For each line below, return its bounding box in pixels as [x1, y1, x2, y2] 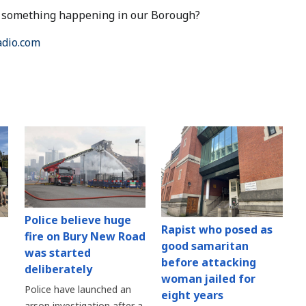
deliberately [24, 261, 92, 277]
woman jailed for [161, 271, 256, 287]
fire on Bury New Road [24, 228, 145, 244]
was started [24, 245, 91, 260]
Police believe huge [24, 212, 131, 227]
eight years [161, 288, 224, 303]
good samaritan [161, 238, 249, 254]
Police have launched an [24, 282, 131, 296]
